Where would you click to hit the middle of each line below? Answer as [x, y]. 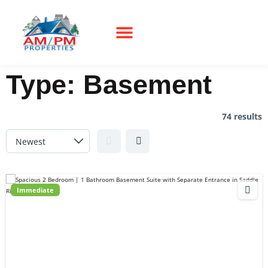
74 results [242, 117]
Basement [147, 85]
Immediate [35, 190]
